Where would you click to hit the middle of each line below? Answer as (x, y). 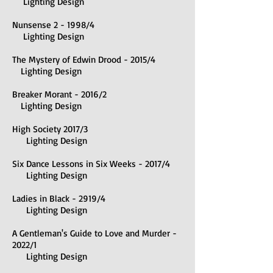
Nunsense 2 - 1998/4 (53, 25)
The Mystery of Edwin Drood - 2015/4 (84, 59)
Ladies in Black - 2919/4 (59, 198)
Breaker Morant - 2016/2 (59, 94)
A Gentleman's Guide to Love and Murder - (94, 233)
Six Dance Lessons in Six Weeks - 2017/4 (91, 164)
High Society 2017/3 (50, 129)
